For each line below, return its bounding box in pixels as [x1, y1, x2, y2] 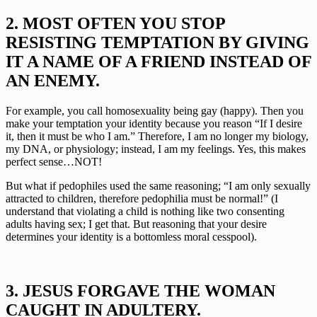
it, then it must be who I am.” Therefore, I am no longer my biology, [6, 129, 309, 142]
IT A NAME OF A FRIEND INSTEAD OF [6, 52, 311, 71]
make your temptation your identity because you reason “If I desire [6, 117, 302, 129]
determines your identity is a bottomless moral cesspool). [6, 230, 257, 243]
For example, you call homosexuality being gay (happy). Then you [6, 104, 304, 117]
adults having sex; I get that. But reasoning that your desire [6, 217, 267, 230]
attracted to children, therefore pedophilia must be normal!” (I [6, 192, 278, 204]
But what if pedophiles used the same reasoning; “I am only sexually [6, 179, 311, 192]
